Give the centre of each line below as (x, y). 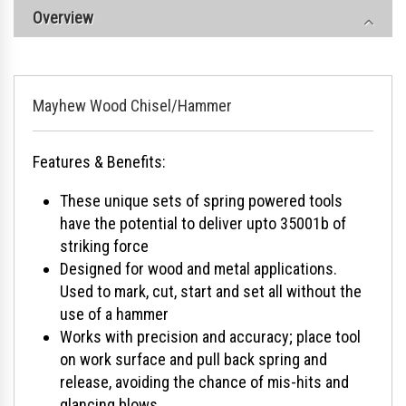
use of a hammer (114, 314)
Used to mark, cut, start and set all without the (211, 291)
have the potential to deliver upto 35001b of (203, 223)
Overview (63, 17)
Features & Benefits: (99, 161)
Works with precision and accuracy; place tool (210, 336)
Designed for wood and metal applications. (198, 268)
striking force (104, 246)
